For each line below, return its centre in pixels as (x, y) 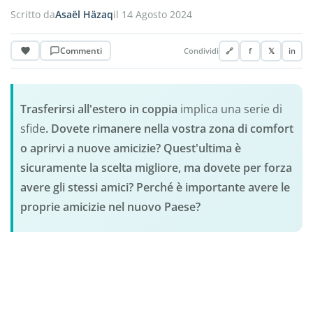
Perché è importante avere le (213, 188)
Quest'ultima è (202, 148)
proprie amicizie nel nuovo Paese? (110, 207)
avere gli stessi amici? (77, 188)
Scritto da (33, 15)
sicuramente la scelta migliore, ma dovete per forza (156, 168)
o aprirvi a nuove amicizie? (90, 148)
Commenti (81, 50)
